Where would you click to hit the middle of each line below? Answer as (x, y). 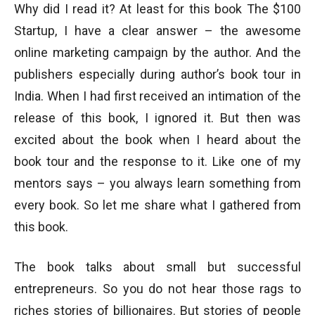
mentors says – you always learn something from (157, 183)
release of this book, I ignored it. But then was (157, 118)
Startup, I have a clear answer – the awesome (157, 31)
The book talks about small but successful (157, 267)
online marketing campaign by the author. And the (157, 52)
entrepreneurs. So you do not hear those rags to (157, 289)
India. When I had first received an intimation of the (157, 96)
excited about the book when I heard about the (157, 140)
